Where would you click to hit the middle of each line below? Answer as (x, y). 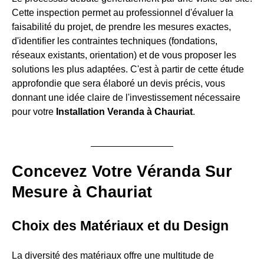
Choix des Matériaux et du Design (120, 225)
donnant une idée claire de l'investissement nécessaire (126, 97)
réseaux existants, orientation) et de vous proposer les (124, 55)
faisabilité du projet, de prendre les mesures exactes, (121, 27)
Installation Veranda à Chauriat (124, 111)
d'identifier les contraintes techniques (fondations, (115, 41)
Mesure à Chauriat (82, 192)
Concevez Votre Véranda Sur (122, 171)
